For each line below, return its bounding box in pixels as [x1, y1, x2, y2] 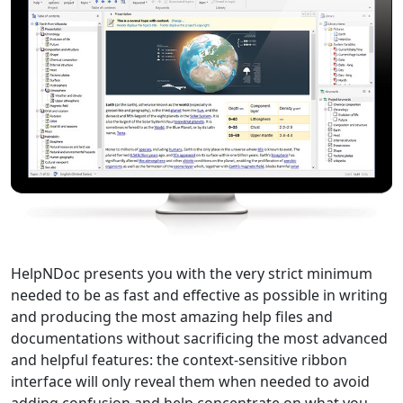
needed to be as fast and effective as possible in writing [11, 284, 388, 305]
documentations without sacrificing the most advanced [11, 327, 388, 348]
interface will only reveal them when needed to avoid [11, 371, 370, 391]
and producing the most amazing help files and [11, 306, 333, 327]
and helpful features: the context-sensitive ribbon [11, 349, 347, 370]
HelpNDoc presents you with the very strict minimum [11, 263, 372, 283]
